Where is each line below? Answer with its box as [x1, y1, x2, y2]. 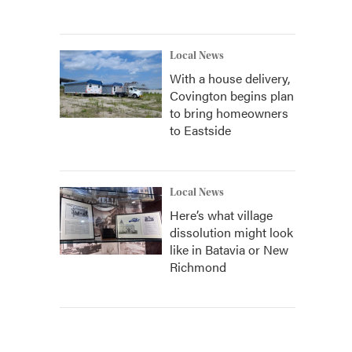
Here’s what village [170, 206, 273, 224]
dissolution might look [170, 223, 293, 241]
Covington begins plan [170, 86, 294, 104]
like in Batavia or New [170, 240, 288, 258]
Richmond [170, 258, 226, 276]
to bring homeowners [170, 104, 288, 122]
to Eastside [170, 121, 231, 139]
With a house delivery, [170, 69, 290, 87]
